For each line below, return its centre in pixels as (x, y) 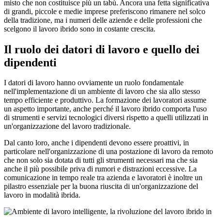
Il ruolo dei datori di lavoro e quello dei (102, 49)
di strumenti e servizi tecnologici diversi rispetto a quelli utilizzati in (106, 118)
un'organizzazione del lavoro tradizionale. (67, 126)
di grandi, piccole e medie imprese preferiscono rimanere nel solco (105, 11)
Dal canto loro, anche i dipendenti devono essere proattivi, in (96, 143)
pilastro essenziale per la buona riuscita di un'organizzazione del (101, 186)
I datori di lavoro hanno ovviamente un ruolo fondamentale (94, 83)
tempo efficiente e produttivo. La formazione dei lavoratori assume (105, 100)
